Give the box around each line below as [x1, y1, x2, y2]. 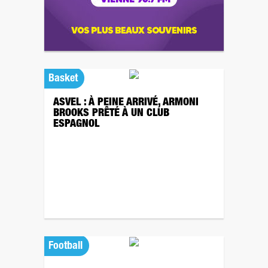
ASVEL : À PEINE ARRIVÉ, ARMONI [53, 98, 199, 108]
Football [48, 241, 83, 252]
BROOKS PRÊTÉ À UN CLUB [53, 108, 169, 119]
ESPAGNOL [53, 119, 99, 130]
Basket [48, 74, 78, 84]
